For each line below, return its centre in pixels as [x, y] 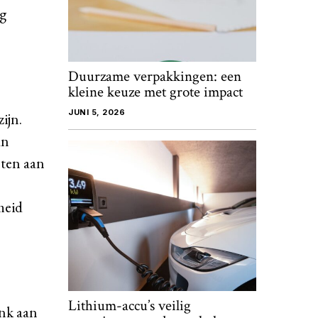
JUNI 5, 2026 [97, 113]
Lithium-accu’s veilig [130, 306]
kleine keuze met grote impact [155, 92]
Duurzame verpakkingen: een [155, 77]
